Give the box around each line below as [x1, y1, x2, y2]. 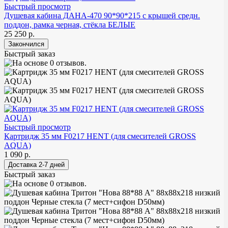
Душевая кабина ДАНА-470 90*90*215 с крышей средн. [4, 11, 200, 20]
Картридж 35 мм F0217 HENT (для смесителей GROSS [4, 131, 196, 140]
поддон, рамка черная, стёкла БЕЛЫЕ [4, 20, 135, 29]
